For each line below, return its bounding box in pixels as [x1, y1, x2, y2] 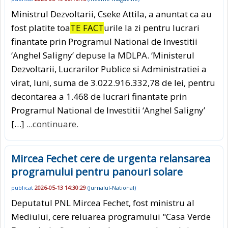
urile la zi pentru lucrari [104, 22, 199, 34]
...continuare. [26, 118, 78, 130]
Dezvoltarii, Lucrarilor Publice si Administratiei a [11, 63, 207, 75]
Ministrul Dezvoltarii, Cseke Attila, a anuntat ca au [11, 8, 212, 20]
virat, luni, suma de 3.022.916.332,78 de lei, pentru [11, 77, 215, 89]
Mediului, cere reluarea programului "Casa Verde [11, 210, 211, 222]
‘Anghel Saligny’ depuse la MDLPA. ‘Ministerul [11, 49, 194, 62]
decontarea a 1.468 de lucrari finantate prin [11, 91, 187, 103]
